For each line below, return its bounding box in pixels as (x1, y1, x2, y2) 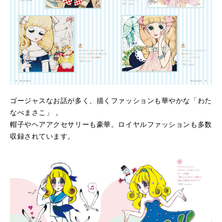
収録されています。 (10, 132, 75, 141)
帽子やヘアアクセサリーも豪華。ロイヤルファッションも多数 (10, 120, 212, 129)
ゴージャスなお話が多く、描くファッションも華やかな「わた (10, 96, 212, 105)
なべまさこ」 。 (10, 108, 63, 117)
